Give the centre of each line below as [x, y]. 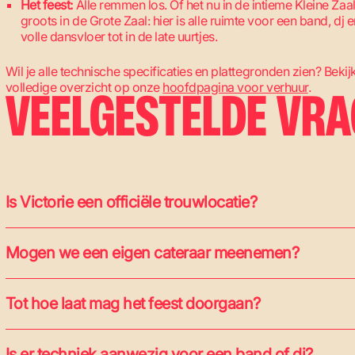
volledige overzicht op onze [84, 87]
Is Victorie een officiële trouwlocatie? [131, 202]
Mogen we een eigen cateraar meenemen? [152, 253]
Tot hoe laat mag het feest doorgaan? [133, 303]
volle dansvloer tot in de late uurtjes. [119, 36]
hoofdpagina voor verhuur [235, 87]
